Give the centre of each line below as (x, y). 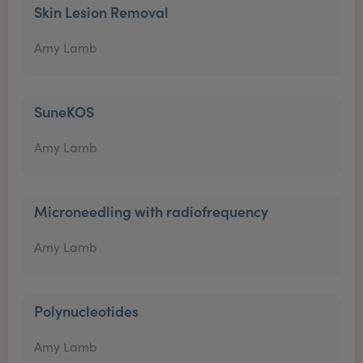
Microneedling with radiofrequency (151, 211)
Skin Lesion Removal (101, 12)
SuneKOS (66, 111)
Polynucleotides (86, 311)
